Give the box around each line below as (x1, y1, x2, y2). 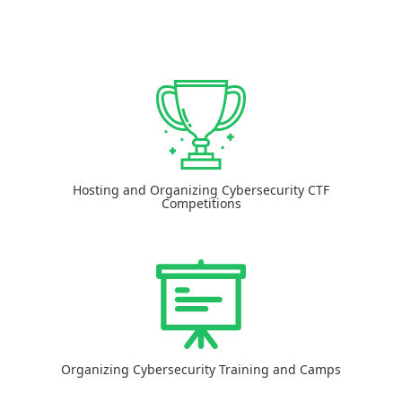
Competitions (161, 195, 241, 212)
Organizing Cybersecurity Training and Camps (61, 361, 341, 378)
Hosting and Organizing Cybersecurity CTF (73, 181, 329, 198)
